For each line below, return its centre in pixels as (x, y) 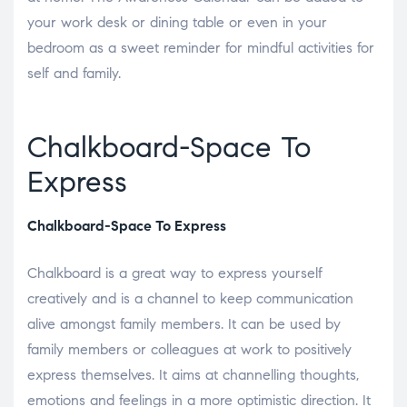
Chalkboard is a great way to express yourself (175, 273)
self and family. (74, 73)
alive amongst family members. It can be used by (184, 323)
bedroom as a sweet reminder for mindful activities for (201, 47)
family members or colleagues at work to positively (189, 349)
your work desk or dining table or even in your (177, 22)
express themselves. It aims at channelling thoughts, (193, 374)
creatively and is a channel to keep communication (190, 298)
